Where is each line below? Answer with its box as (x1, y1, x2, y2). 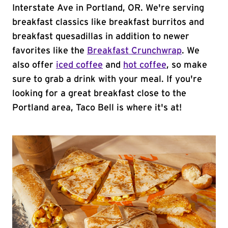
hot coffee (123, 61, 166, 70)
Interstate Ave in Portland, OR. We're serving (12, 4, 204, 13)
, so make (166, 61, 207, 70)
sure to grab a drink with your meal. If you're (12, 75, 202, 84)
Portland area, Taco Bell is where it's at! (12, 103, 182, 112)
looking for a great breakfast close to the (12, 89, 186, 98)
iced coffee (56, 61, 103, 70)
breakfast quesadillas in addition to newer (12, 32, 189, 41)
